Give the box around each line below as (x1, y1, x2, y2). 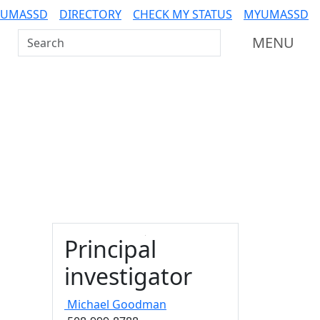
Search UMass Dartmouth (18, 30, 159, 46)
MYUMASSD (244, 6, 309, 22)
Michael (67, 296, 109, 312)
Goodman (112, 296, 166, 312)
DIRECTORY (59, 6, 121, 22)
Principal (64, 234, 156, 264)
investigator (64, 261, 192, 291)
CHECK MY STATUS (133, 6, 232, 22)
